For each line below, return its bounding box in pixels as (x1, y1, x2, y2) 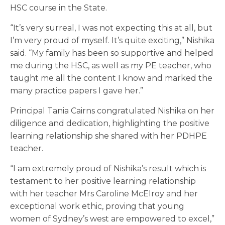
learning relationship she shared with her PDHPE (10, 131, 207, 141)
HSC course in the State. (10, 3, 107, 13)
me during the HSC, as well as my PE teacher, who (10, 61, 211, 71)
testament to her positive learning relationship (10, 176, 196, 186)
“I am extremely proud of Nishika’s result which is (10, 164, 206, 174)
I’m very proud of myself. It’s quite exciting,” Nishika (10, 36, 214, 46)
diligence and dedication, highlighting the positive (10, 119, 209, 129)
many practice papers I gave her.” (10, 86, 143, 96)
